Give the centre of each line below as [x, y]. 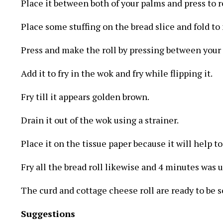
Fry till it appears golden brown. [85, 97]
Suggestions [48, 214]
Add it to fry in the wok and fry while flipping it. [116, 73]
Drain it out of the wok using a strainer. [100, 120]
